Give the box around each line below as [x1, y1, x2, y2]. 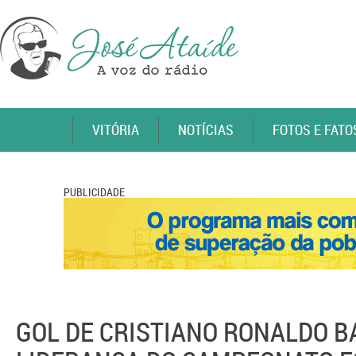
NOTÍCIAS [178, 120, 234, 139]
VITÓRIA [92, 120, 139, 139]
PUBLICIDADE [64, 184, 125, 199]
